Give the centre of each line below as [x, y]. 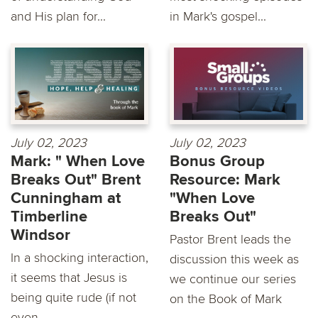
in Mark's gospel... [218, 16]
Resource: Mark [225, 180]
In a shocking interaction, [79, 257]
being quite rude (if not [73, 297]
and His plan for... [58, 16]
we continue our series [233, 279]
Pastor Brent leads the [230, 239]
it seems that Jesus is [69, 277]
